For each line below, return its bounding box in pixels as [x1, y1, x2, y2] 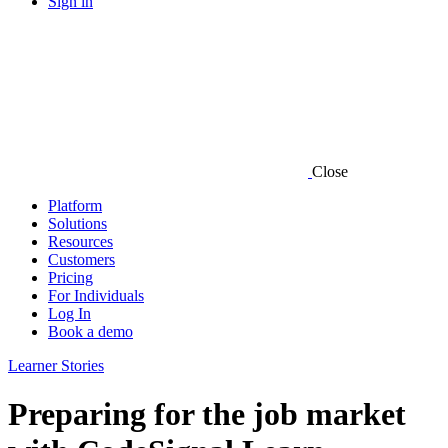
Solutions [48, 215, 107, 232]
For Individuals [48, 287, 144, 304]
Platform [48, 197, 102, 214]
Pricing [48, 269, 93, 286]
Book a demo [48, 323, 133, 340]
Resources [48, 233, 113, 250]
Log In [48, 305, 91, 322]
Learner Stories [8, 357, 104, 374]
